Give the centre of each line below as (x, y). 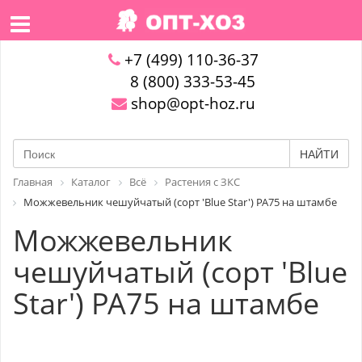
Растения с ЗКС (202, 182)
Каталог (91, 182)
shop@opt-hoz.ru (191, 103)
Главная (33, 182)
